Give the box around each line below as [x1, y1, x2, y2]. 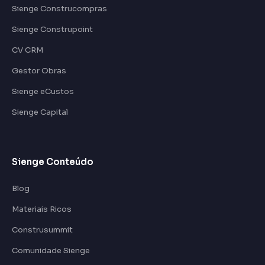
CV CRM [12, 45, 43, 56]
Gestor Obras [12, 66, 66, 76]
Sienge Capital [12, 107, 68, 118]
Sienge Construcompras [12, 4, 107, 14]
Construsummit [12, 225, 73, 235]
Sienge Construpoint [12, 24, 93, 35]
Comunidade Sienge [12, 245, 90, 256]
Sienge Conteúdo [12, 156, 93, 168]
